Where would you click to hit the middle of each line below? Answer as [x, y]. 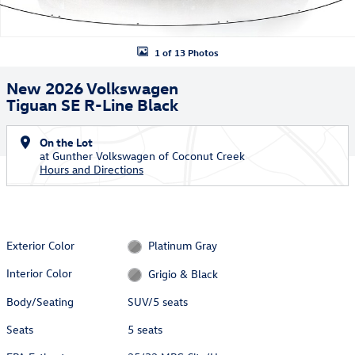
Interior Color [39, 273]
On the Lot [66, 142]
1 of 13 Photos [186, 52]
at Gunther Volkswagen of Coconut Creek [142, 156]
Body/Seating [40, 301]
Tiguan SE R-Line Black [92, 104]
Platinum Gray [182, 246]
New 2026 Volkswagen [92, 87]
